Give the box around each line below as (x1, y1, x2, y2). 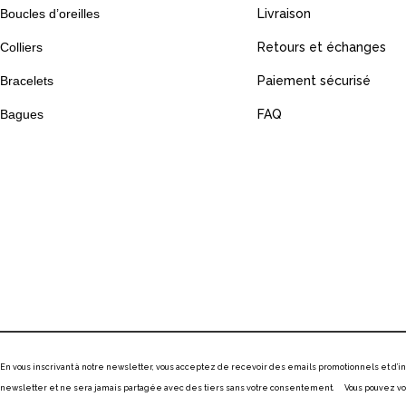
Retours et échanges (256, 40, 386, 55)
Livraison (256, 6, 311, 22)
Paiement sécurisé (256, 73, 371, 89)
